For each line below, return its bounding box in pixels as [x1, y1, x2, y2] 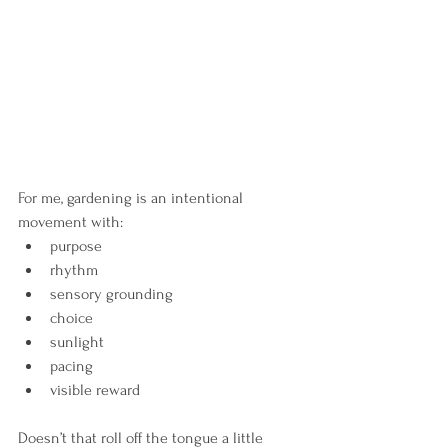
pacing [50, 357, 93, 376]
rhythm [50, 261, 98, 280]
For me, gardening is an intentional [18, 189, 247, 208]
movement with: [18, 213, 123, 232]
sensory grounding [50, 285, 173, 304]
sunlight [50, 333, 104, 352]
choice [50, 309, 93, 328]
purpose [50, 237, 102, 256]
